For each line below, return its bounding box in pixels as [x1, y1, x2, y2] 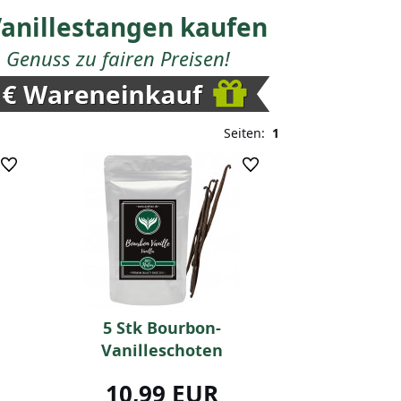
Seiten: [224, 124, 272, 141]
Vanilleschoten [100, 339, 223, 362]
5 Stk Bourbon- [102, 317, 221, 339]
